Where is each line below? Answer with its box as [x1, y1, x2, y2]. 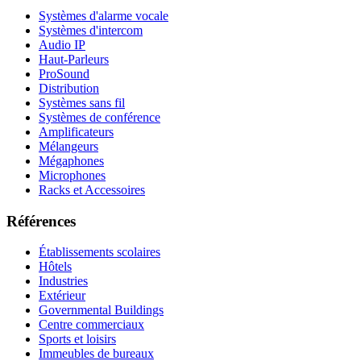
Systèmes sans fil [39, 96, 125, 110]
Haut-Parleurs [39, 52, 109, 67]
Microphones [39, 168, 106, 183]
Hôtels [39, 259, 72, 274]
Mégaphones [39, 154, 104, 168]
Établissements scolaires [39, 245, 160, 259]
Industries [39, 274, 88, 288]
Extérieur [39, 288, 85, 303]
